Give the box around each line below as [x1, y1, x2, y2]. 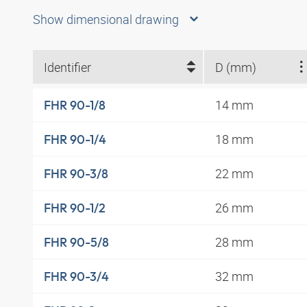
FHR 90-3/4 [44, 268, 109, 284]
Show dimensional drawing [33, 11, 179, 28]
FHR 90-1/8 [44, 97, 106, 113]
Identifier [44, 58, 91, 75]
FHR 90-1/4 [44, 131, 106, 147]
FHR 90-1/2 [44, 199, 106, 216]
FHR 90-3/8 [44, 165, 108, 182]
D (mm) [214, 58, 256, 75]
